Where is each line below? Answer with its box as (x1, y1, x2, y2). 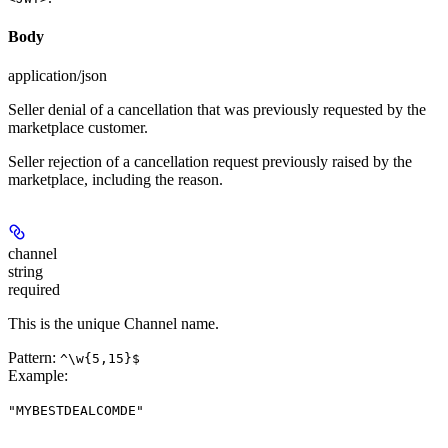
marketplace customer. (8, 119, 148, 137)
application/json (8, 67, 107, 85)
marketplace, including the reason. (8, 171, 223, 189)
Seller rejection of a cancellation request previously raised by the (8, 153, 412, 171)
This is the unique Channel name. (8, 315, 219, 333)
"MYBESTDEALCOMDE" (8, 403, 144, 419)
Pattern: (8, 349, 60, 367)
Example (8, 367, 64, 385)
